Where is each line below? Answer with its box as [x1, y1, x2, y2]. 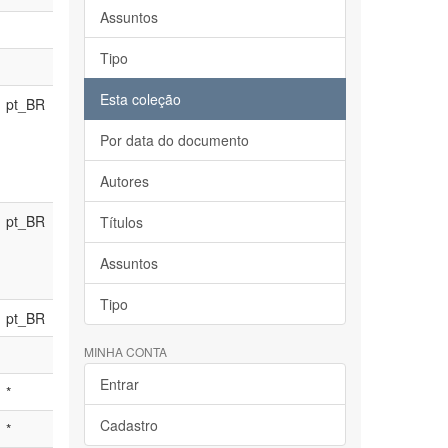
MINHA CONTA [83, 343, 167, 360]
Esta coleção [99, 89, 181, 109]
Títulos [99, 212, 143, 232]
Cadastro [99, 415, 158, 435]
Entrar [99, 374, 139, 394]
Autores [99, 171, 149, 191]
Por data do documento [99, 130, 249, 150]
